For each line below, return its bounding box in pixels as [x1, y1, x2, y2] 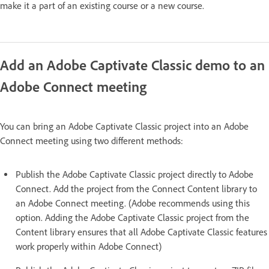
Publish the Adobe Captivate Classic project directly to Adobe [16, 169, 253, 181]
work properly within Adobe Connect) [16, 241, 162, 253]
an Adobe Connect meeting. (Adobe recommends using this [16, 198, 250, 210]
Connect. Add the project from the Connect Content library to [16, 183, 257, 195]
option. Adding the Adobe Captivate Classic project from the [16, 212, 249, 224]
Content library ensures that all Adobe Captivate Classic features [16, 226, 267, 238]
